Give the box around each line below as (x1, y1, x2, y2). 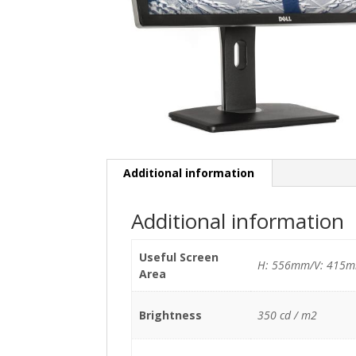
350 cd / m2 (257, 307, 317, 323)
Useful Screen (138, 249, 219, 265)
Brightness (138, 307, 202, 323)
